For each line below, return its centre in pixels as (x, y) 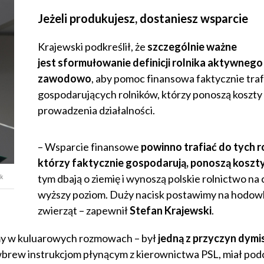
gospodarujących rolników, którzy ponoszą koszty (150, 95)
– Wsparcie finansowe (89, 147)
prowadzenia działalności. (96, 110)
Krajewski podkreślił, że (93, 47)
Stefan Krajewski (171, 211)
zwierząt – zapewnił (84, 211)
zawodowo (65, 79)
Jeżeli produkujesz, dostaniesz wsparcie (143, 19)
